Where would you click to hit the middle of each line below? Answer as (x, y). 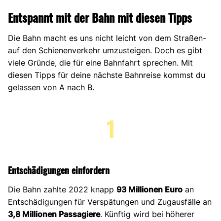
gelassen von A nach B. (51, 87)
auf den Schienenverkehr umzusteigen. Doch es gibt (105, 50)
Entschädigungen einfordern (59, 170)
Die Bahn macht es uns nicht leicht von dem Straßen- (107, 38)
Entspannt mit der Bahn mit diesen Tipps (100, 17)
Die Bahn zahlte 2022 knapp (62, 189)
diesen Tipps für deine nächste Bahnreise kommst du (107, 75)
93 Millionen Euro (149, 189)
